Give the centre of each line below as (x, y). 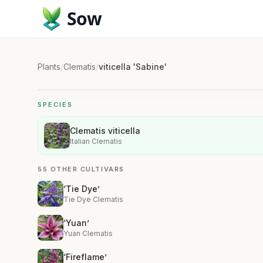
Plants (49, 67)
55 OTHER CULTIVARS (81, 169)
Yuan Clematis (88, 233)
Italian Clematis (96, 141)
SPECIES (55, 104)
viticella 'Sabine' (133, 67)
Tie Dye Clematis (93, 199)
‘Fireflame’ (85, 257)
